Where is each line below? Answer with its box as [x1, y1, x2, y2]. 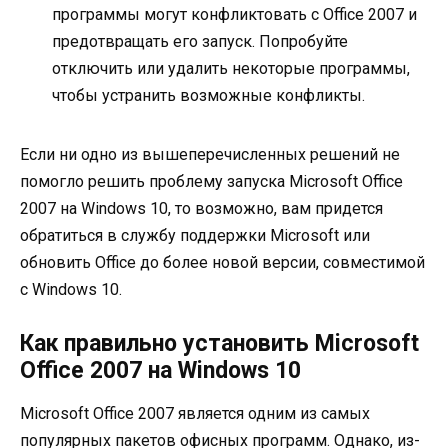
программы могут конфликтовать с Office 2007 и [52, 5, 417, 25]
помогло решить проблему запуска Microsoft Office [20, 172, 403, 192]
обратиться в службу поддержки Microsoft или [20, 226, 370, 246]
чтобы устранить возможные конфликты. [52, 86, 365, 106]
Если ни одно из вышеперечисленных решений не [20, 145, 400, 165]
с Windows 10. [20, 280, 122, 300]
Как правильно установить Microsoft [20, 330, 419, 358]
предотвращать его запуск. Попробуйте [52, 32, 348, 52]
